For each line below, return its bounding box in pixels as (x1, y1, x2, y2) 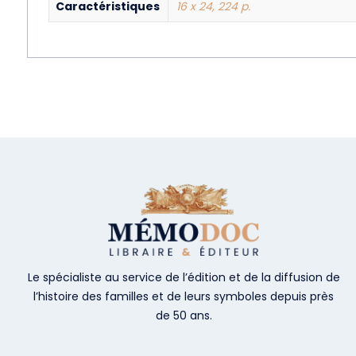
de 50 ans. (155, 307, 212, 323)
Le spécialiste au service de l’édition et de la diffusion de (27, 269, 340, 285)
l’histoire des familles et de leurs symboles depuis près (33, 288, 335, 304)
